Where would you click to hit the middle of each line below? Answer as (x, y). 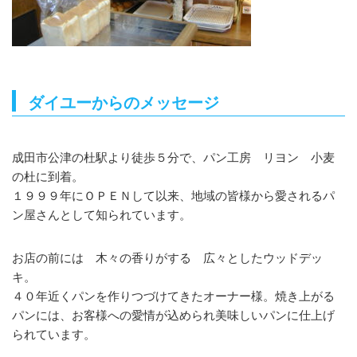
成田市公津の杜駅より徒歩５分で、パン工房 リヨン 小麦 (173, 157)
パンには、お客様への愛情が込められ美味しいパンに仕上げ (173, 315)
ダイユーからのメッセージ (124, 102)
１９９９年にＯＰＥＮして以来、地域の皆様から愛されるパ (173, 195)
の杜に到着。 (48, 176)
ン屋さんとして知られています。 (102, 214)
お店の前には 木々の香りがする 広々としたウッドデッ (167, 257)
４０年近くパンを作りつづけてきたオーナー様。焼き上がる (173, 296)
